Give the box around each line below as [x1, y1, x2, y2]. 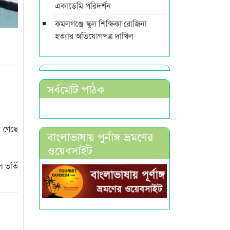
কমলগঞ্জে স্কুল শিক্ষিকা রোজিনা [55, 17, 147, 29]
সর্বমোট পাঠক [47, 80, 105, 97]
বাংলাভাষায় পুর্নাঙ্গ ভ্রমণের [47, 128, 153, 144]
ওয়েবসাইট [47, 141, 92, 158]
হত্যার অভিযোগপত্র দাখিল [55, 29, 133, 42]
